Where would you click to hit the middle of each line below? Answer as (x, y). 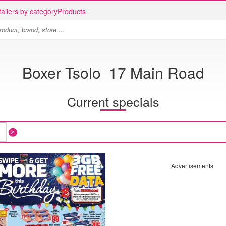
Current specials (113, 101)
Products (72, 11)
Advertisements (192, 166)
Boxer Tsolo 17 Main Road (113, 72)
